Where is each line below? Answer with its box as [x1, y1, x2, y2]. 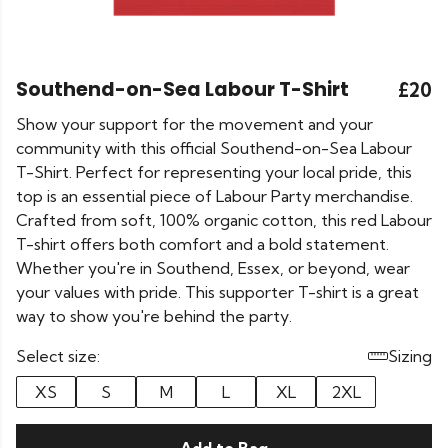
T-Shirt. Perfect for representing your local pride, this [16, 162, 412, 182]
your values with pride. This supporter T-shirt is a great [16, 282, 419, 302]
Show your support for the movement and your [16, 114, 373, 134]
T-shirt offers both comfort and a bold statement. [16, 234, 389, 254]
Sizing [388, 346, 432, 366]
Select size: [16, 346, 100, 366]
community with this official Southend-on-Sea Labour [16, 138, 412, 158]
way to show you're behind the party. [16, 306, 292, 326]
